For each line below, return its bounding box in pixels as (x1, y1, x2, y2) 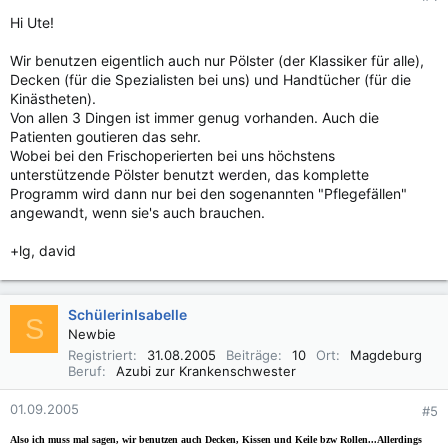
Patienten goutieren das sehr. (10, 128, 201, 145)
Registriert (68, 347, 133, 363)
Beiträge (226, 347, 278, 363)
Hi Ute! (10, 14, 54, 31)
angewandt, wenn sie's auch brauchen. (10, 204, 265, 221)
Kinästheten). (10, 90, 96, 107)
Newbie (68, 326, 116, 342)
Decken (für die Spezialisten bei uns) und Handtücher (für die (10, 71, 411, 88)
